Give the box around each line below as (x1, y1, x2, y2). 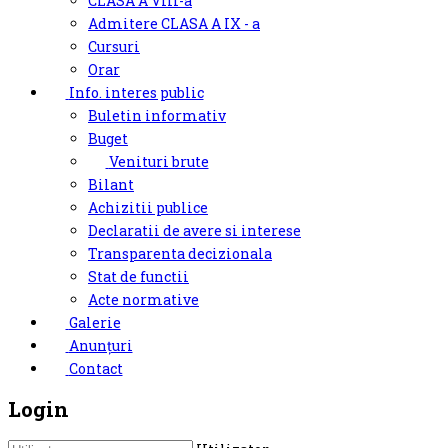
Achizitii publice (88, 198, 208, 218)
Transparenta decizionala (88, 244, 272, 264)
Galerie (68, 313, 121, 333)
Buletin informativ (88, 106, 226, 126)
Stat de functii (88, 267, 189, 287)
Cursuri (88, 37, 140, 57)
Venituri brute (108, 152, 209, 172)
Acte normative (88, 290, 199, 310)
